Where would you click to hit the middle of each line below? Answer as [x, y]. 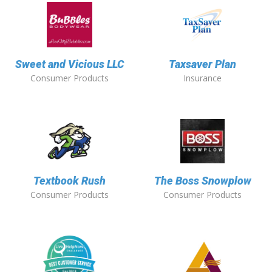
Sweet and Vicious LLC [70, 64]
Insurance [202, 78]
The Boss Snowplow [202, 181]
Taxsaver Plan [202, 64]
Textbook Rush [70, 181]
